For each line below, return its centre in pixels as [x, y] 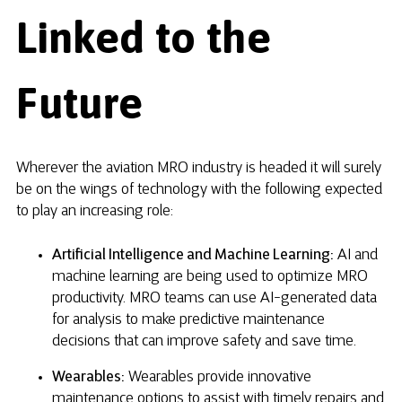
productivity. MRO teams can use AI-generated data [214, 299]
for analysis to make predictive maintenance [188, 321]
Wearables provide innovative [218, 378]
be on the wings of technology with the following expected [199, 191]
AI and [356, 256]
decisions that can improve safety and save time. [204, 342]
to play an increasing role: [95, 212]
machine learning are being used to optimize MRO [210, 278]
